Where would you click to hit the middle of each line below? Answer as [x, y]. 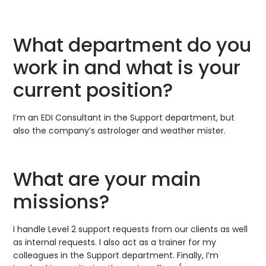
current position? [93, 90]
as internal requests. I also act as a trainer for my [115, 243]
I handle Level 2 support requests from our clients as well [131, 229]
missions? [61, 202]
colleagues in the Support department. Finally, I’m [116, 256]
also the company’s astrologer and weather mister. [120, 130]
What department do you [132, 45]
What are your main [107, 179]
